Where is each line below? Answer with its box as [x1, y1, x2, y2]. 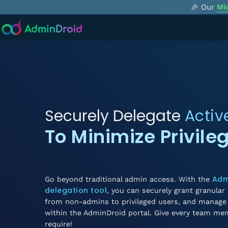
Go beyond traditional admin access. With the [44, 175, 212, 183]
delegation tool [44, 185, 107, 195]
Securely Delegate [44, 105, 185, 126]
